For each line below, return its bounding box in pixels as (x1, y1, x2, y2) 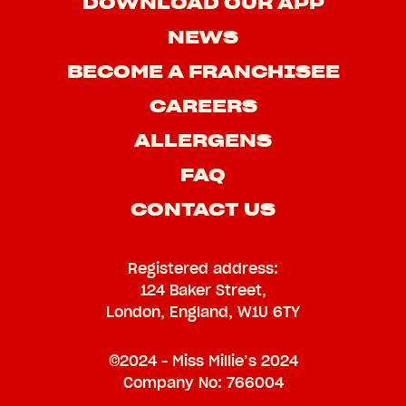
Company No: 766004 (122, 373, 284, 392)
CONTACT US (130, 198, 275, 222)
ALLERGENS (134, 129, 272, 153)
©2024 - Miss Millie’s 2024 (108, 352, 298, 371)
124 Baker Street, (140, 281, 266, 300)
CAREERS (149, 94, 257, 119)
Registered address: (128, 259, 278, 278)
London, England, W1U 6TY (106, 303, 300, 322)
